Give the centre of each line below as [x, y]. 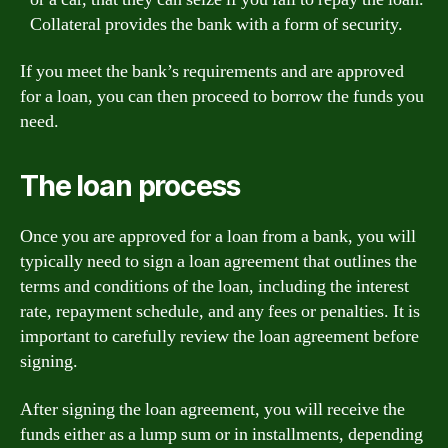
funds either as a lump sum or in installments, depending [221, 434]
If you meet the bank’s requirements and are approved [212, 71]
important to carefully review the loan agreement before [219, 336]
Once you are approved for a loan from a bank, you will [218, 236]
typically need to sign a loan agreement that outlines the [218, 261]
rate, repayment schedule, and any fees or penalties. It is [220, 311]
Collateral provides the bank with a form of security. [216, 24]
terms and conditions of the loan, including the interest [214, 286]
